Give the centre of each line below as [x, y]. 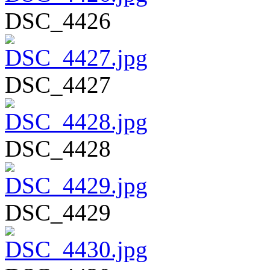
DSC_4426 [58, 20]
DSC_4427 [58, 84]
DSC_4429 [58, 212]
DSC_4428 [58, 148]
